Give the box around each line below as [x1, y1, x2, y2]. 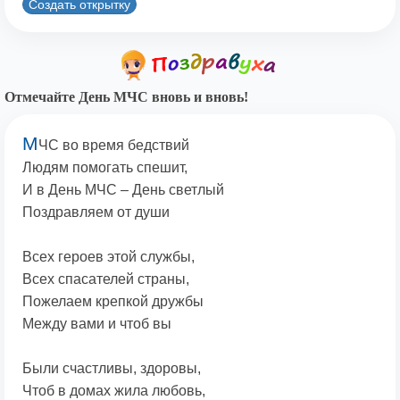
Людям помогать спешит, [22, 160, 187, 176]
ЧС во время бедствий [38, 137, 189, 154]
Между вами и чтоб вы [22, 316, 171, 332]
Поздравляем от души [22, 204, 170, 221]
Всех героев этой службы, [22, 249, 195, 265]
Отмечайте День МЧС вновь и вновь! [4, 89, 248, 105]
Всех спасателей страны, [22, 271, 189, 287]
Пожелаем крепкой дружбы [22, 294, 204, 310]
